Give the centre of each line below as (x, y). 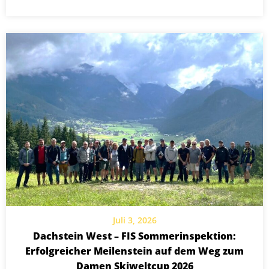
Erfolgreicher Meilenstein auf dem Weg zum (134, 251)
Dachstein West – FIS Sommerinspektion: (134, 236)
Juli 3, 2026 (134, 220)
